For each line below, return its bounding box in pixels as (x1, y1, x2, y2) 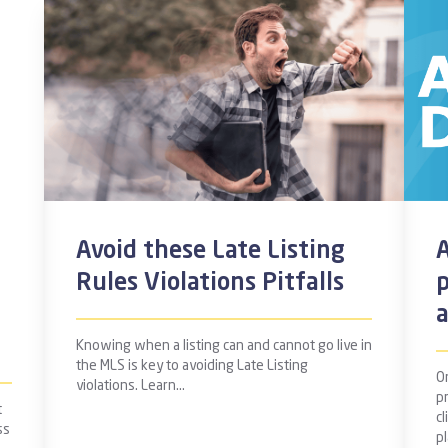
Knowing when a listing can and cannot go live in (76, 339, 372, 353)
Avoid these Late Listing (76, 240, 345, 264)
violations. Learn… (76, 379, 185, 393)
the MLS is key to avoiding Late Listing (76, 359, 308, 373)
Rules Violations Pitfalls (76, 272, 344, 296)
